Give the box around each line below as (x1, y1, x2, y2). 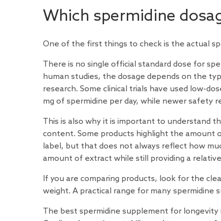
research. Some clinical (43, 84, 129, 94)
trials (129, 84, 147, 94)
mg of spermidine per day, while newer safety (43, 96, 215, 106)
